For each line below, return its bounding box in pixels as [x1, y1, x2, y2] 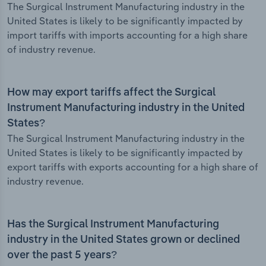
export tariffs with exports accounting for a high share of [7, 161, 258, 173]
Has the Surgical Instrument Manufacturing [7, 219, 219, 230]
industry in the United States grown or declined [7, 235, 240, 246]
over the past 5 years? [7, 250, 117, 261]
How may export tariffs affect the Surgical [7, 87, 216, 99]
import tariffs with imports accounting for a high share [7, 29, 248, 42]
